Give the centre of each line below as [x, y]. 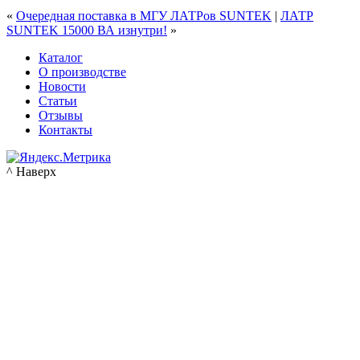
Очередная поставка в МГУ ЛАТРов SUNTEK [144, 15]
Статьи [58, 100]
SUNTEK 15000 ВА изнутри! [87, 30]
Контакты [65, 129]
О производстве [82, 72]
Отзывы [61, 115]
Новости [62, 86]
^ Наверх [31, 171]
